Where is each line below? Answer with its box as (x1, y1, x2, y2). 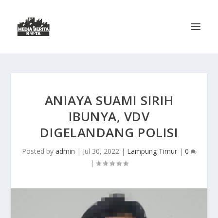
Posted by (21, 146, 55, 156)
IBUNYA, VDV (68, 108, 150, 125)
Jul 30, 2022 (82, 146, 119, 156)
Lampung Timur (127, 146, 177, 156)
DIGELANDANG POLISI (40, 124, 178, 141)
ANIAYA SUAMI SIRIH (44, 91, 174, 109)
